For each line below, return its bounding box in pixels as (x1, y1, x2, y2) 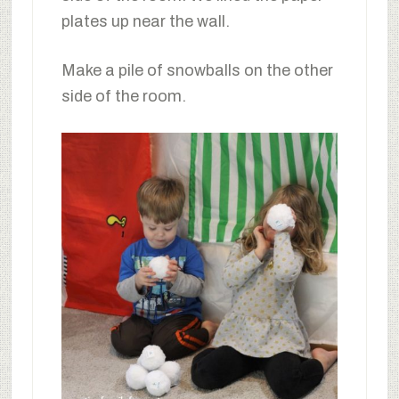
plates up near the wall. (61, 12, 230, 30)
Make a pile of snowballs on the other (61, 61, 333, 79)
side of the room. (61, 86, 186, 105)
